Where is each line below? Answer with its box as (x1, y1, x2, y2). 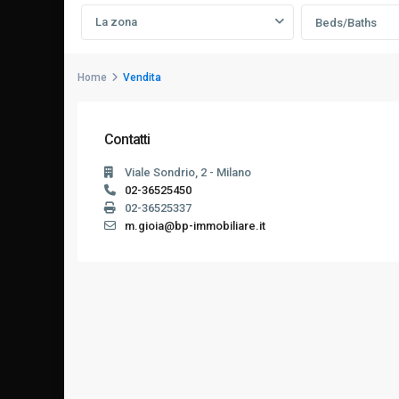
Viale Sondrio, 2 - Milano (125, 166, 251, 179)
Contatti (104, 131, 151, 148)
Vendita (123, 71, 161, 84)
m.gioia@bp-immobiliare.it (125, 219, 265, 232)
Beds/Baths (314, 16, 377, 29)
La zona (95, 15, 137, 28)
